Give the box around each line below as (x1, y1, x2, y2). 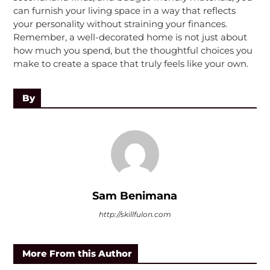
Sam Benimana (92, 189, 178, 203)
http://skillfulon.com (98, 210, 171, 219)
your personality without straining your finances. (13, 18, 227, 30)
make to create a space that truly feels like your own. (13, 58, 248, 70)
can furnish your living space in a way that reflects (13, 5, 236, 17)
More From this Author (22, 248, 132, 260)
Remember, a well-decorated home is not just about (13, 31, 247, 43)
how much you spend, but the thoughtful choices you (13, 45, 253, 57)
